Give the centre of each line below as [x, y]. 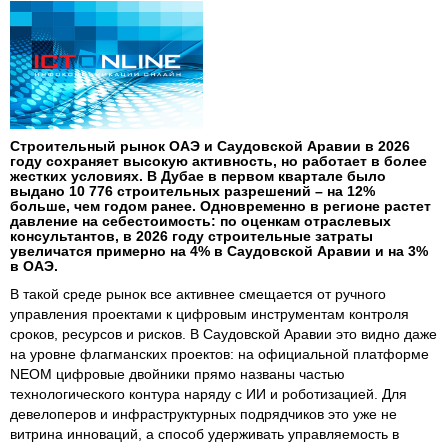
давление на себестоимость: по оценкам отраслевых [200, 221]
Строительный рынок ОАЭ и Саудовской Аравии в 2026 [210, 146]
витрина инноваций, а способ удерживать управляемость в [204, 434]
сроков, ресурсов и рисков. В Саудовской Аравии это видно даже [223, 334]
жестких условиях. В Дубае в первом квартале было [198, 176]
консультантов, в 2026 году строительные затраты [191, 236]
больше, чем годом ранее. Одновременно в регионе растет [220, 206]
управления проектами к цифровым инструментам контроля [209, 314]
